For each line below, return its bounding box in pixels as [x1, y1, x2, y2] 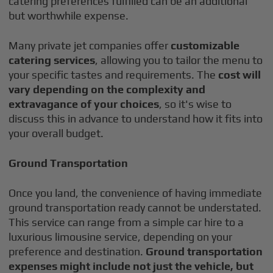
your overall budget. [9, 127, 104, 140]
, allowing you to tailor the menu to [95, 54, 263, 66]
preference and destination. [9, 245, 146, 258]
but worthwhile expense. [9, 9, 129, 22]
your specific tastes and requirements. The [9, 68, 216, 81]
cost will [216, 68, 261, 81]
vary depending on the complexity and [9, 83, 206, 96]
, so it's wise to [159, 97, 232, 110]
